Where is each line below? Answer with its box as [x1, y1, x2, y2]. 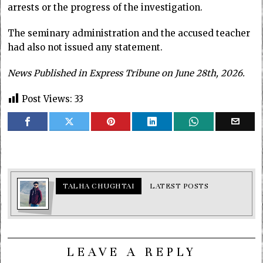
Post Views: [22, 93, 73, 104]
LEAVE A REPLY [66, 244, 196, 259]
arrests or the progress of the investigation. [8, 1, 203, 13]
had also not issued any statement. [8, 41, 163, 53]
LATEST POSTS [150, 181, 209, 191]
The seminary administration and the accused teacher [8, 27, 251, 39]
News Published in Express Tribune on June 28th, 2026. [8, 67, 245, 79]
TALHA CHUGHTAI [63, 181, 135, 191]
